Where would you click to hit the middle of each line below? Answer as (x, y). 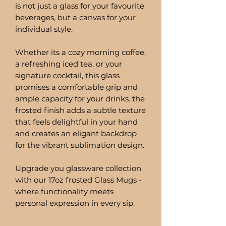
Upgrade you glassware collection (78, 168)
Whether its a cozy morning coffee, (80, 52)
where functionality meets (64, 191)
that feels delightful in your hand (76, 122)
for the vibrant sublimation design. (80, 145)
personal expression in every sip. (75, 203)
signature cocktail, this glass (67, 75)
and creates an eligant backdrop (76, 133)
